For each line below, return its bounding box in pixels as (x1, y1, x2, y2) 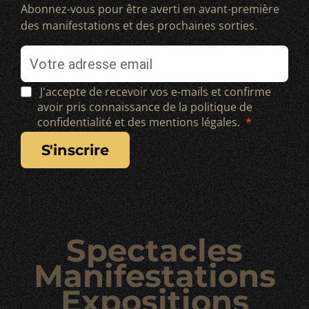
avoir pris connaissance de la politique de (37, 99, 252, 114)
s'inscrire (53, 141, 109, 159)
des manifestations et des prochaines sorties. (21, 17, 257, 33)
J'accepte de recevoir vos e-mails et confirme (40, 83, 271, 99)
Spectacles (66, 230, 243, 269)
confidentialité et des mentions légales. (37, 114, 243, 130)
